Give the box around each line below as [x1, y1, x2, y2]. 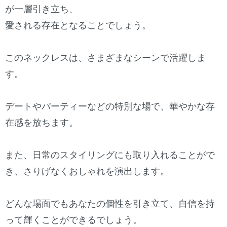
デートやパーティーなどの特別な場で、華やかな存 [5, 101, 215, 112]
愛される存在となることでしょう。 [5, 20, 151, 31]
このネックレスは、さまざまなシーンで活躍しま [5, 53, 206, 63]
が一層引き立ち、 [5, 4, 78, 15]
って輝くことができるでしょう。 [5, 215, 142, 225]
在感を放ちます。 [5, 118, 78, 128]
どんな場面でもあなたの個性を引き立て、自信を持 [5, 199, 215, 209]
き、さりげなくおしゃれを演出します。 [5, 166, 169, 177]
